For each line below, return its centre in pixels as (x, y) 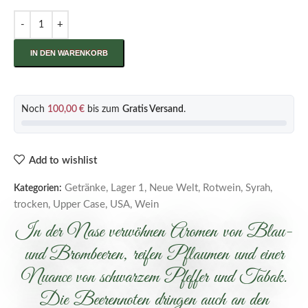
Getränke (85, 188)
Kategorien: (38, 188)
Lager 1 (128, 188)
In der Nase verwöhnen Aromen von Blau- (154, 232)
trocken (31, 205)
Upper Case (79, 205)
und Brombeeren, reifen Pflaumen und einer (154, 255)
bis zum (103, 109)
